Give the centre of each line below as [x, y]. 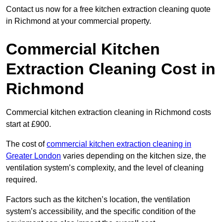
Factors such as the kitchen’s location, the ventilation [98, 200]
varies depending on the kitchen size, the [134, 156]
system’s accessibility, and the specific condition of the [101, 212]
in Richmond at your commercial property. [79, 21]
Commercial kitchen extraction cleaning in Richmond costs [109, 112]
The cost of [26, 144]
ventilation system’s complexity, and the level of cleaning [105, 168]
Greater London [33, 156]
